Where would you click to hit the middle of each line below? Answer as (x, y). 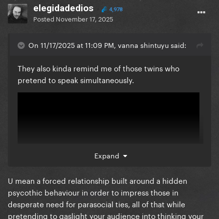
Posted (44, 18)
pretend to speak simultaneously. (76, 79)
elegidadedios (63, 8)
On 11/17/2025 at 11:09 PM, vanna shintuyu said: (107, 45)
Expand (109, 155)
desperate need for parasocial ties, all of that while (97, 204)
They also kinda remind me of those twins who (99, 68)
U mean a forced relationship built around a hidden (98, 180)
